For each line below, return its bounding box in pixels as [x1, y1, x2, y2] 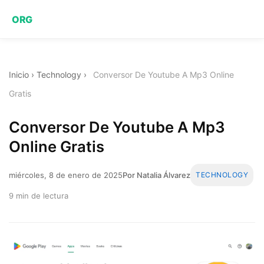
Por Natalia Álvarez [123, 170, 190, 180]
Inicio [9, 70, 29, 80]
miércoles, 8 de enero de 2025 [9, 170, 123, 180]
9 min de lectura [9, 190, 68, 200]
